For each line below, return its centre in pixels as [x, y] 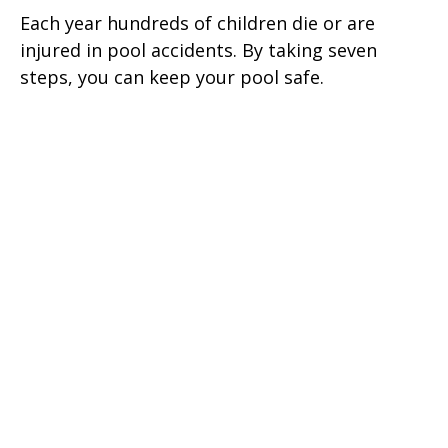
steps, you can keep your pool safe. [172, 77]
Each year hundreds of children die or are [197, 23]
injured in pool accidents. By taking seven [198, 50]
